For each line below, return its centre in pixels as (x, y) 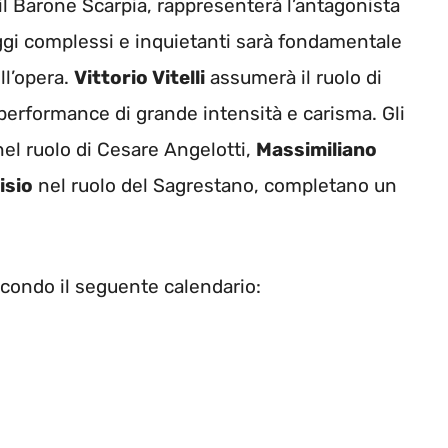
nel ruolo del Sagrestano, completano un (215, 186)
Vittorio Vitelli (139, 78)
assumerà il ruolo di (293, 78)
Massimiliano (316, 150)
